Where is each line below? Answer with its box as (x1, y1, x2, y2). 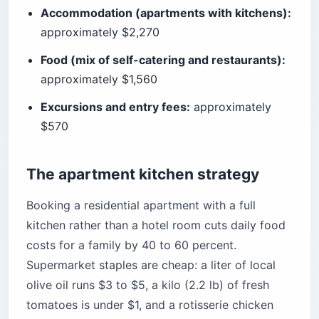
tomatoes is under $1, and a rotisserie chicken (26, 298, 273, 313)
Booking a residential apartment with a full (26, 198, 256, 213)
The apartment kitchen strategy (26, 165, 259, 184)
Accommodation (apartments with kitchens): (41, 6, 291, 21)
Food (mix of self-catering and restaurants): (41, 53, 286, 68)
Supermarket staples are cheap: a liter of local (26, 258, 276, 273)
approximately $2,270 (41, 25, 159, 40)
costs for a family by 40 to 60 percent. (26, 238, 236, 253)
